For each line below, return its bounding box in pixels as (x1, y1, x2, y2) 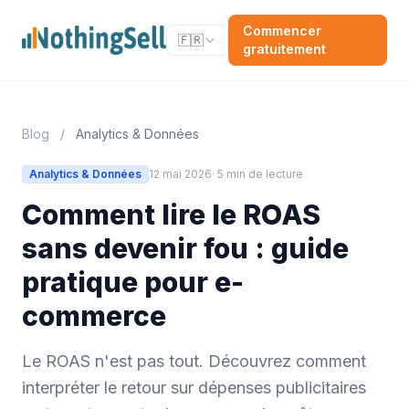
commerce (22, 299, 166, 332)
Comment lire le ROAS (22, 198, 320, 231)
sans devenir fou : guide (22, 232, 349, 265)
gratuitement (242, 41, 326, 57)
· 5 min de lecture (212, 167, 303, 181)
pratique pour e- (22, 266, 244, 299)
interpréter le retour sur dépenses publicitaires (22, 378, 366, 397)
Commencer (242, 23, 321, 38)
